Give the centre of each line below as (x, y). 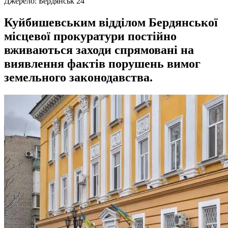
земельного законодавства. (78, 77)
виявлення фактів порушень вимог (102, 63)
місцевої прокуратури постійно (90, 36)
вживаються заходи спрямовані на (99, 50)
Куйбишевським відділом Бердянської (111, 22)
